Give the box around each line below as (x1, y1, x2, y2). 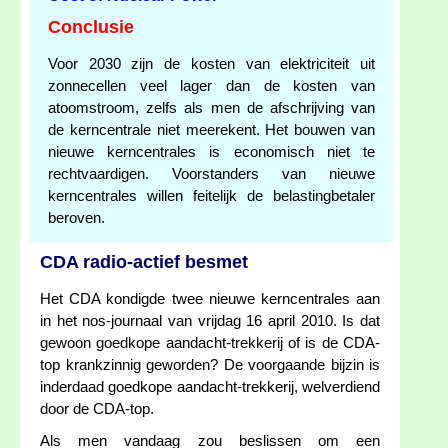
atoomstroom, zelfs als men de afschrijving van (48, 100, 375, 117)
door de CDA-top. (40, 401, 154, 418)
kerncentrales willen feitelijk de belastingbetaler (48, 188, 375, 205)
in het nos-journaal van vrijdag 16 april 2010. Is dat (40, 313, 380, 330)
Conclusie (48, 17, 134, 38)
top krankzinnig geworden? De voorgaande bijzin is (40, 357, 380, 374)
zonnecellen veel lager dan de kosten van (48, 78, 375, 95)
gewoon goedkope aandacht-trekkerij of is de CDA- (40, 335, 380, 352)
